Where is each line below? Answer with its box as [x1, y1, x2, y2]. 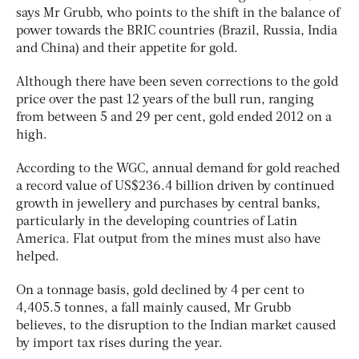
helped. [16, 250, 59, 264]
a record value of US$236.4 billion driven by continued [16, 179, 334, 193]
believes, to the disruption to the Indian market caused [16, 319, 336, 333]
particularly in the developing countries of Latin [16, 215, 297, 228]
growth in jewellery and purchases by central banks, [16, 197, 321, 211]
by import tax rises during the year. [16, 337, 223, 350]
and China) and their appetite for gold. [16, 42, 238, 55]
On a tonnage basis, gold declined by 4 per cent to [16, 284, 305, 297]
